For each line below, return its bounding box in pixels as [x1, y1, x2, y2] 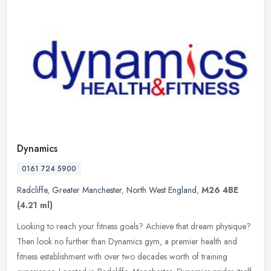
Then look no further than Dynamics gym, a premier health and [17, 235, 237, 247]
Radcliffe [17, 183, 47, 196]
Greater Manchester [52, 183, 122, 196]
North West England [126, 183, 197, 196]
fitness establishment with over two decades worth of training [17, 250, 227, 263]
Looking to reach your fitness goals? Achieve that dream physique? [17, 220, 251, 232]
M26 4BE [201, 183, 238, 196]
